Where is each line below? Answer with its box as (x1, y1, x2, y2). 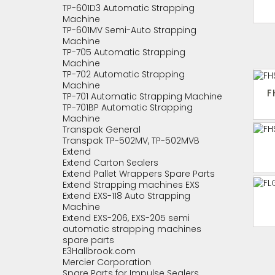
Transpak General (63, 123, 141, 136)
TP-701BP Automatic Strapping (63, 101, 193, 114)
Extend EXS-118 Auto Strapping (63, 190, 190, 202)
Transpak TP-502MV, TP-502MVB (63, 134, 199, 147)
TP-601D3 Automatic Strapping (63, 2, 195, 14)
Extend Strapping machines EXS (63, 179, 199, 191)
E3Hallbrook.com (63, 245, 136, 257)
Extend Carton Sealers (63, 157, 158, 169)
